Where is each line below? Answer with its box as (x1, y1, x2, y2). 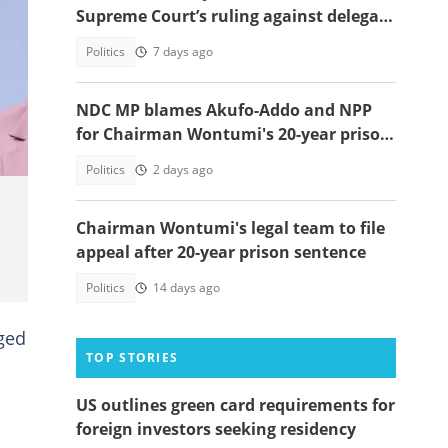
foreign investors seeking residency (76, 418, 356, 440)
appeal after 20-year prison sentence (76, 241, 366, 263)
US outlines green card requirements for (76, 394, 395, 416)
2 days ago (153, 161, 213, 178)
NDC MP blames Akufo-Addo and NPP (76, 99, 372, 121)
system (76, 29, 133, 51)
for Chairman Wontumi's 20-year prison (76, 123, 391, 145)
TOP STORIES (86, 349, 179, 366)
